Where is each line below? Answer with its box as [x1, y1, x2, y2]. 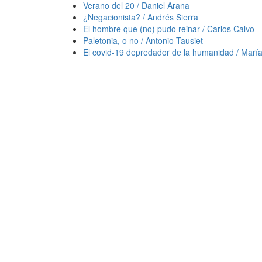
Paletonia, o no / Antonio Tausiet [83, 34, 203, 46]
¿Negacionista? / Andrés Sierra [83, 11, 198, 23]
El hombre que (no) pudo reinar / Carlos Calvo [83, 22, 254, 35]
